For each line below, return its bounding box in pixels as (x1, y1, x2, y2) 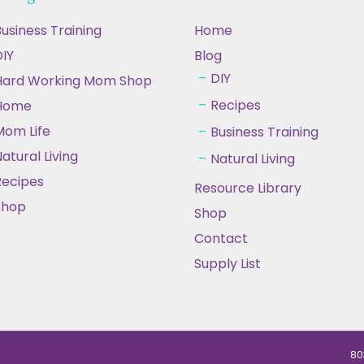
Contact (194, 228, 248, 248)
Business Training (210, 122, 318, 141)
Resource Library (194, 178, 301, 197)
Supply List (194, 253, 261, 273)
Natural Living (210, 149, 295, 168)
